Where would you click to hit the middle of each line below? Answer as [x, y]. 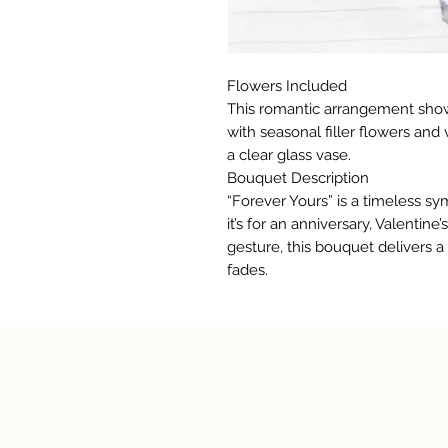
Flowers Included [287, 86]
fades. [247, 270]
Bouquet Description [298, 178]
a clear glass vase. [289, 155]
